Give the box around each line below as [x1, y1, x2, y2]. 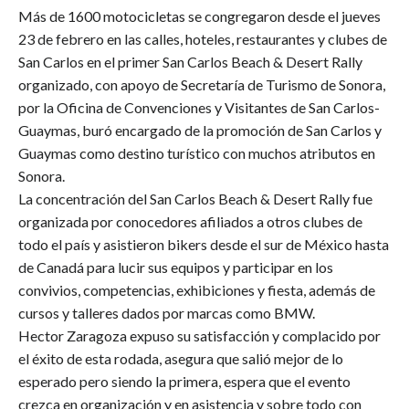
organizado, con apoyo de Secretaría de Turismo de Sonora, [18, 75, 385, 93]
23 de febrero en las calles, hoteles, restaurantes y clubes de [18, 29, 387, 47]
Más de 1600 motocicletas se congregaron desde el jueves [18, 6, 381, 25]
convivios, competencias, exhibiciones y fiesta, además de [18, 280, 375, 299]
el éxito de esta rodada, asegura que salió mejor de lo [18, 349, 343, 367]
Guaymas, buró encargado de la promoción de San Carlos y [18, 121, 382, 139]
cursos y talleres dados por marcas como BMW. [18, 303, 315, 321]
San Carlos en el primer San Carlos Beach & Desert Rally [18, 52, 362, 70]
